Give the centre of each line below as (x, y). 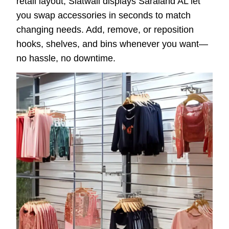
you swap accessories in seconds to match (104, 16)
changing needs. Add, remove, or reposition (105, 30)
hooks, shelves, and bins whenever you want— (112, 44)
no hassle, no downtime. (66, 59)
